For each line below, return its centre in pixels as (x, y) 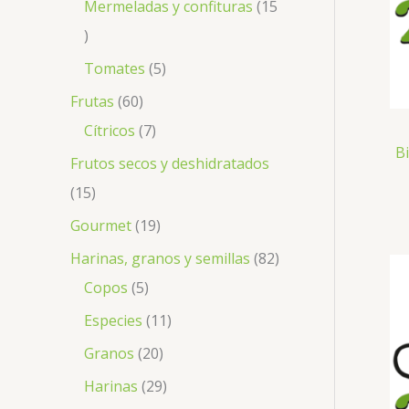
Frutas (92, 101)
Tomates (115, 68)
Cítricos (110, 130)
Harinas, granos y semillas (160, 258)
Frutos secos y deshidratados (170, 163)
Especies (113, 320)
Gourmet (101, 225)
